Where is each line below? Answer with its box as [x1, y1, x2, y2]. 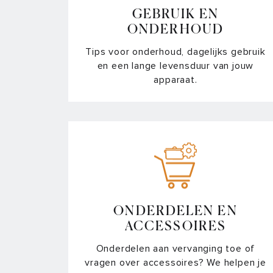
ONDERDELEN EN [113, 205, 238, 218]
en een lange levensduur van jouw [97, 59, 254, 72]
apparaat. [154, 73, 197, 86]
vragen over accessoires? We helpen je [85, 256, 266, 269]
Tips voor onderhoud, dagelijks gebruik [85, 45, 266, 58]
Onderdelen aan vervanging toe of [96, 242, 255, 255]
